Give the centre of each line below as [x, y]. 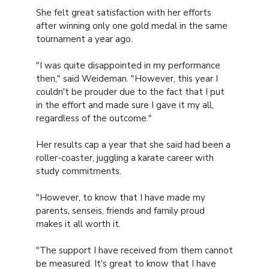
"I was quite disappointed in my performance [128, 65]
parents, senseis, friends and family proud [120, 210]
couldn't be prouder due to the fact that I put [130, 92]
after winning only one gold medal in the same [132, 26]
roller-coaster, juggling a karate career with [125, 158]
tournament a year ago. [84, 39]
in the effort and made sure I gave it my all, [125, 105]
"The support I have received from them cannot [134, 250]
